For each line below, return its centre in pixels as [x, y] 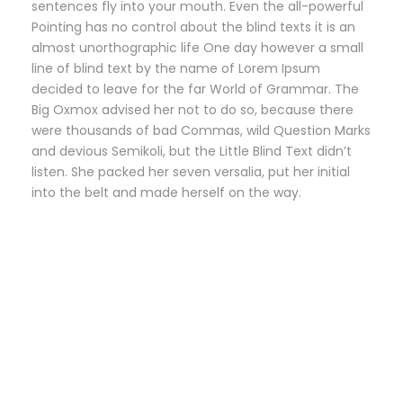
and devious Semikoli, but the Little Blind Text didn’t [192, 151]
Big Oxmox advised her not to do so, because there [193, 109]
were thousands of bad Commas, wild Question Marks [201, 130]
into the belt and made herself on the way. [166, 192]
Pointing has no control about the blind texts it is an [193, 27]
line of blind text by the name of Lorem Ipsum [176, 68]
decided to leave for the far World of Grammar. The [195, 89]
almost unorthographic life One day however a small [197, 47]
